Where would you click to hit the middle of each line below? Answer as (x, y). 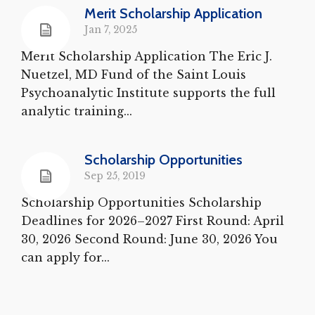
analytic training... (77, 111)
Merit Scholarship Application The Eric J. (147, 56)
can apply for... (65, 257)
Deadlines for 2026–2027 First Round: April (153, 220)
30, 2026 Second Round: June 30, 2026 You (149, 239)
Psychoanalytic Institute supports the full (148, 92)
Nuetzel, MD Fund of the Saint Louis (134, 74)
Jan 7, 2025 (111, 30)
